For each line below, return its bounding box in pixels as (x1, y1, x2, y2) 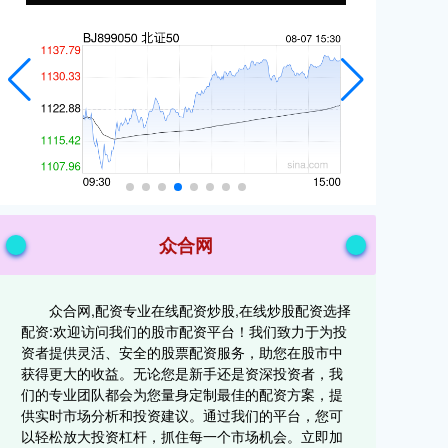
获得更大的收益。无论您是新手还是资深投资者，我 (21, 363, 343, 383)
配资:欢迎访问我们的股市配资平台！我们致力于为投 (21, 321, 347, 341)
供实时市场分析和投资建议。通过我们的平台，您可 (21, 405, 343, 425)
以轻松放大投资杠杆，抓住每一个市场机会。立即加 (21, 426, 343, 446)
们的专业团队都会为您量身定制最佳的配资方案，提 (21, 384, 343, 404)
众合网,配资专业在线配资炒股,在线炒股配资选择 (49, 300, 351, 320)
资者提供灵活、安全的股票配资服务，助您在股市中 (21, 342, 343, 362)
